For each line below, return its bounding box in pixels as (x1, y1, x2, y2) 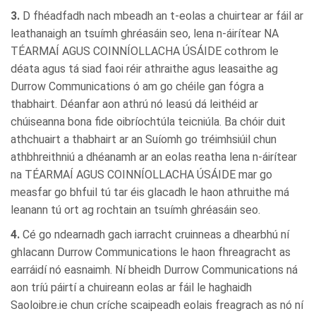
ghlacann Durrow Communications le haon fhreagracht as (11, 245, 291, 260)
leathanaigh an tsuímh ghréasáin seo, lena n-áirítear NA (11, 27, 279, 41)
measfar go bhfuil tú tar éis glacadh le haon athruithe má (11, 186, 289, 200)
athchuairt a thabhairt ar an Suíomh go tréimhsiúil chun (11, 133, 276, 147)
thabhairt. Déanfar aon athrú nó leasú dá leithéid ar (11, 97, 258, 111)
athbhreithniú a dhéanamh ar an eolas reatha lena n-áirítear (11, 150, 297, 164)
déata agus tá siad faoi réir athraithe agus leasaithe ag (11, 62, 278, 76)
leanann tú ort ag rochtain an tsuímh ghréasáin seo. (11, 203, 260, 217)
